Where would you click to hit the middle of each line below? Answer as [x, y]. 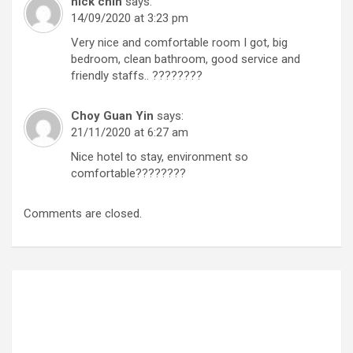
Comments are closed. [83, 213]
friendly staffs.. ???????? [137, 75]
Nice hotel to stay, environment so [160, 156]
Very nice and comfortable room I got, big [179, 42]
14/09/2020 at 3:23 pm [130, 18]
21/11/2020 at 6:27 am [130, 132]
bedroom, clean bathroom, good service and [186, 59]
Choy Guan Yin [112, 115]
